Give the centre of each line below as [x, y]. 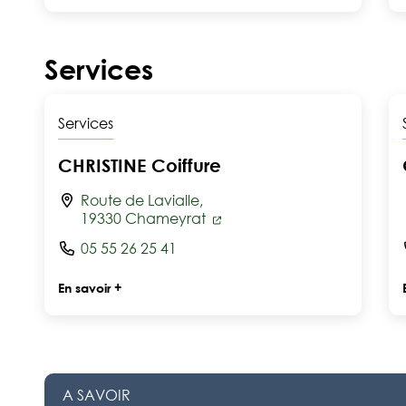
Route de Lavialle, [142, 200]
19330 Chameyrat [145, 218]
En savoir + [90, 288]
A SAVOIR [97, 395]
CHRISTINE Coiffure [140, 165]
